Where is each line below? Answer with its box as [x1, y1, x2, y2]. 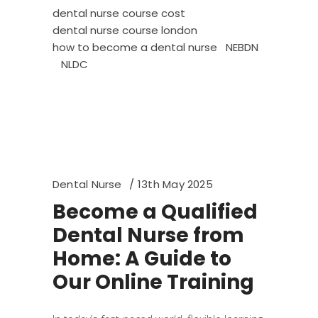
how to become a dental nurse [53, 40, 217, 55]
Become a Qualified [53, 198, 258, 226]
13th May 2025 [137, 177, 213, 192]
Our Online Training [53, 268, 254, 296]
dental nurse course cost [53, 6, 185, 21]
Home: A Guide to [53, 245, 231, 273]
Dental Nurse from [53, 221, 244, 249]
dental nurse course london [53, 23, 197, 38]
